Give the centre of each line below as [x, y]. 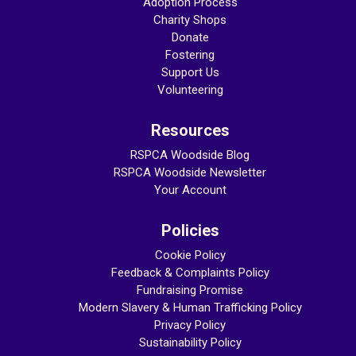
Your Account [190, 190]
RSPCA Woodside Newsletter [190, 173]
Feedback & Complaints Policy [190, 273]
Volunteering [190, 90]
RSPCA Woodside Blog [190, 155]
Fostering [190, 55]
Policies [190, 231]
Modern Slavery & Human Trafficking [173, 308]
